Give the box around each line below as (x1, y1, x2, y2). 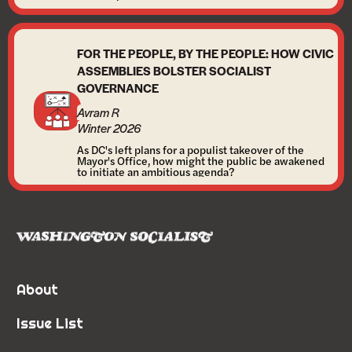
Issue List (16, 314, 83, 333)
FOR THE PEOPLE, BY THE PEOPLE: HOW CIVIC (77, 45, 334, 61)
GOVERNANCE (77, 79, 159, 96)
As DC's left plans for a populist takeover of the (77, 141, 304, 157)
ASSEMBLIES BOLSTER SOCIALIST (77, 62, 271, 79)
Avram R (77, 104, 119, 120)
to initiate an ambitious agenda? (77, 163, 234, 179)
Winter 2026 (77, 119, 141, 136)
